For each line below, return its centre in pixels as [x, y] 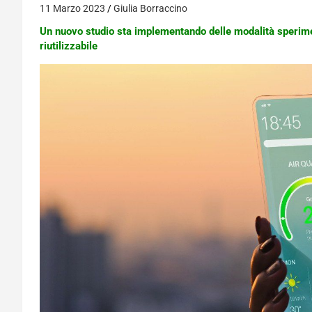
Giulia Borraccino [150, 8]
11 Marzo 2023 [72, 8]
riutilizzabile [69, 46]
